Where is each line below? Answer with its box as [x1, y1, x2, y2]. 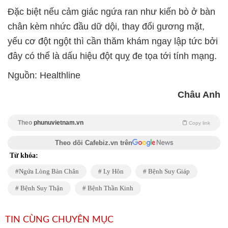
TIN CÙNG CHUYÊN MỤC [5, 215, 113, 225]
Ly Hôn [102, 167, 124, 176]
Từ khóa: [10, 152, 38, 160]
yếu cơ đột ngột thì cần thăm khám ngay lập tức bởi [8, 36, 218, 47]
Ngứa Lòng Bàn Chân [19, 167, 79, 176]
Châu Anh [178, 90, 220, 100]
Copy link [189, 120, 210, 126]
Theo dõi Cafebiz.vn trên [55, 139, 132, 147]
